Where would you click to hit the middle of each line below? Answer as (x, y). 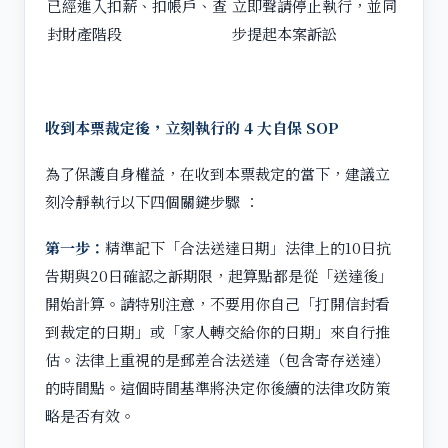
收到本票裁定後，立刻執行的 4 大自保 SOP (192, 127)
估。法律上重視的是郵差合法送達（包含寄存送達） (217, 359)
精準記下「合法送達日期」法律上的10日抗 (248, 247)
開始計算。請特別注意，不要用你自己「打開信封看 (217, 303)
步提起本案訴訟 (284, 33)
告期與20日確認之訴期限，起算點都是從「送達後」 (219, 275)
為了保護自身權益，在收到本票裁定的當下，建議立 (217, 173)
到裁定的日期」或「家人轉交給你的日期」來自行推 (217, 331)
